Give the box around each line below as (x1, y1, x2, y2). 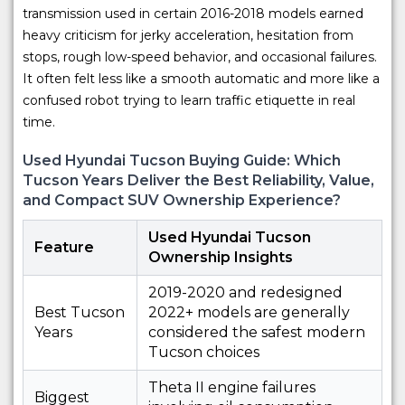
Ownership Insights (148, 249, 293, 267)
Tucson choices (148, 344, 259, 362)
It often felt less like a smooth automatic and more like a (23, 71, 380, 88)
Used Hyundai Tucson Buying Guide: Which (23, 152, 341, 170)
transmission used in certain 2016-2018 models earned (23, 5, 363, 23)
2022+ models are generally (148, 304, 350, 322)
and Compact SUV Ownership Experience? (23, 192, 341, 210)
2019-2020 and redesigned (148, 284, 343, 302)
